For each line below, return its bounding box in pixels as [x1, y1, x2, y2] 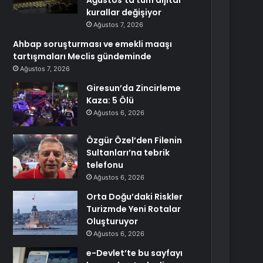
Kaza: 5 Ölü [86, 95, 134, 106]
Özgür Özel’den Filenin [86, 134, 183, 146]
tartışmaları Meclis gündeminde [13, 50, 152, 62]
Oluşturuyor [86, 215, 139, 227]
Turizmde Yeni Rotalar [86, 203, 181, 215]
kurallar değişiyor [86, 6, 162, 18]
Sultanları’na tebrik [86, 147, 170, 159]
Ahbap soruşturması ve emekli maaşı [13, 38, 173, 50]
